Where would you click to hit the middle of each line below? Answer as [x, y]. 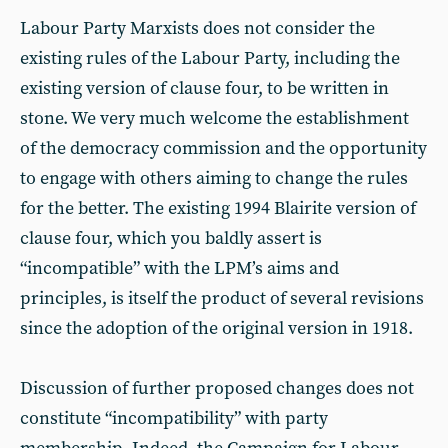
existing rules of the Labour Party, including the [210, 58]
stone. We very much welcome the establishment [214, 118]
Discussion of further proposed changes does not [217, 388]
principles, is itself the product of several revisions [222, 298]
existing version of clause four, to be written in [204, 88]
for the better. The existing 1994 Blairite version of [218, 208]
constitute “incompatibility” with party [174, 418]
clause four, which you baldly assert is [171, 238]
